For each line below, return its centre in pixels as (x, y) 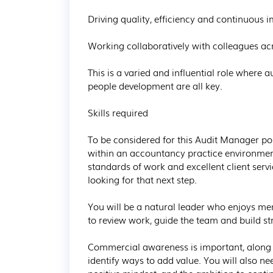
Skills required (118, 112)
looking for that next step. (144, 179)
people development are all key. (155, 85)
